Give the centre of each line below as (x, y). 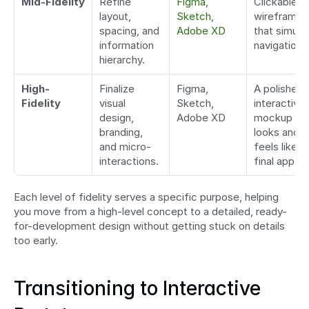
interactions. (129, 161)
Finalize (117, 89)
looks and (277, 132)
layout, (115, 17)
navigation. (279, 46)
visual (112, 103)
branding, (121, 132)
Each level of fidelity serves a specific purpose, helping (146, 197)
